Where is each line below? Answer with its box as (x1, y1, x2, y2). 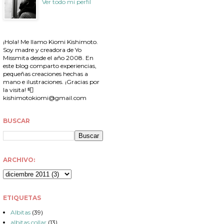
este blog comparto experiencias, (3, 62, 96, 70)
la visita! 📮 (3, 86, 33, 94)
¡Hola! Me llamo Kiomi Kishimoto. (3, 38, 98, 46)
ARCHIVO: (3, 156, 35, 164)
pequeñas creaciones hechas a (3, 70, 88, 78)
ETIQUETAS (3, 194, 41, 202)
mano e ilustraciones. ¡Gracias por (3, 78, 99, 86)
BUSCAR (3, 117, 30, 125)
